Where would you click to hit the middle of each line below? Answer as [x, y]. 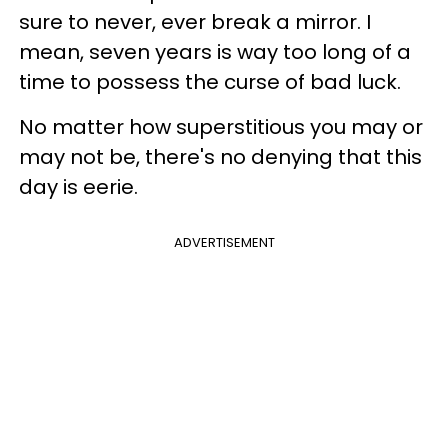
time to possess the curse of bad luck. [212, 81]
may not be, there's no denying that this [220, 156]
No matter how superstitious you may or [221, 126]
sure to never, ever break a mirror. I [195, 21]
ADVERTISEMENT [224, 242]
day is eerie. [81, 186]
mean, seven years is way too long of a [215, 51]
